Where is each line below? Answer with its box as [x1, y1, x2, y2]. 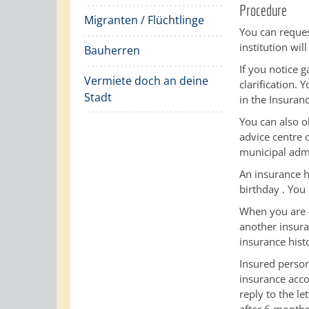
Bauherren [84, 43, 140, 58]
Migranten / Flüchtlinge [84, 12, 204, 28]
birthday [239, 182, 283, 196]
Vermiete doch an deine [84, 73, 208, 88]
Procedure [239, 1, 288, 19]
